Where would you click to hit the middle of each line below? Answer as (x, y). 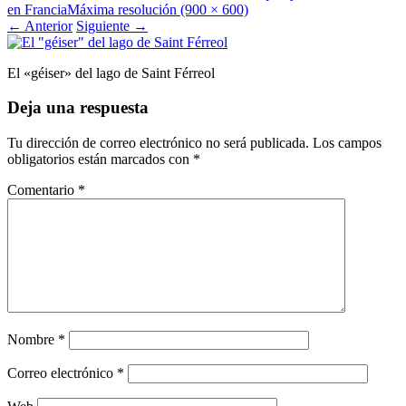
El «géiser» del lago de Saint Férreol (111, 72)
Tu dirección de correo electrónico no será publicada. (158, 143)
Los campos (347, 143)
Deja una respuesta (78, 108)
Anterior (47, 25)
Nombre (33, 340)
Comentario (43, 190)
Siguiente (105, 25)
